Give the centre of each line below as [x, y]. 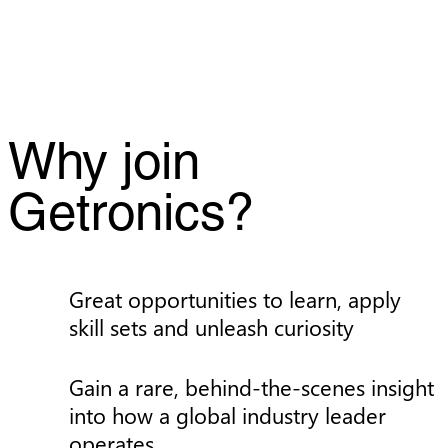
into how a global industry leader [227, 415]
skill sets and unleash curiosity [211, 327]
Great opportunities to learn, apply [234, 299]
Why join [104, 165]
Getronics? [131, 216]
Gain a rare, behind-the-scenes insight [251, 387]
